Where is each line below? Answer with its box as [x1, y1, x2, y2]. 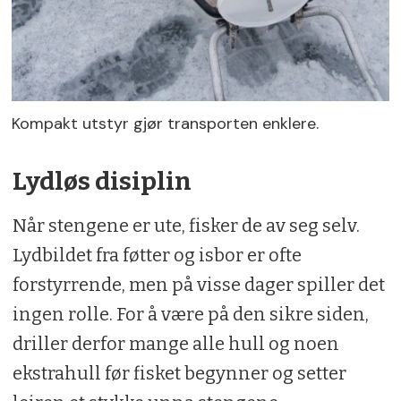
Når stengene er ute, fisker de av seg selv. [12, 214, 360, 236]
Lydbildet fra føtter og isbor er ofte [12, 243, 302, 266]
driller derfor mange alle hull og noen [12, 332, 339, 354]
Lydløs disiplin [12, 166, 192, 196]
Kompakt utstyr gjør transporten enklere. [12, 112, 320, 134]
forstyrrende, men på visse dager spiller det [12, 273, 385, 295]
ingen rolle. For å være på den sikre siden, [12, 303, 369, 325]
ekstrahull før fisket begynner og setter [12, 362, 346, 384]
